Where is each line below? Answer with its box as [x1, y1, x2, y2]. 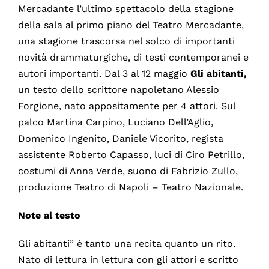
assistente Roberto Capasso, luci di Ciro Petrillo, [17, 148, 244, 160]
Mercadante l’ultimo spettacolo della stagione [17, 2, 234, 14]
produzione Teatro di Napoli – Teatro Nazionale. [17, 181, 243, 193]
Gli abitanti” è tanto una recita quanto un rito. [17, 237, 235, 249]
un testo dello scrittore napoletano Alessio [17, 83, 219, 95]
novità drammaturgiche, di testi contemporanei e [17, 51, 249, 63]
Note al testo [17, 209, 80, 221]
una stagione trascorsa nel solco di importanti [17, 35, 235, 47]
